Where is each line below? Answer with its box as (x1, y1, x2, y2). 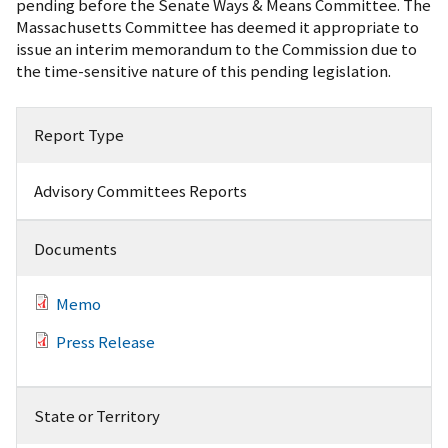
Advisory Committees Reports (33, 180, 247, 203)
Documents (33, 237, 117, 260)
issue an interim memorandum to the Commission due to (16, 37, 417, 60)
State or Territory (33, 404, 160, 427)
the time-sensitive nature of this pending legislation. (16, 59, 391, 82)
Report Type (33, 124, 124, 147)
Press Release (55, 331, 155, 354)
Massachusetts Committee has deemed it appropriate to (16, 15, 419, 38)
